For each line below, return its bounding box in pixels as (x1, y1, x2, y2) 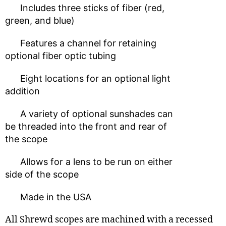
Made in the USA (5, 192, 91, 203)
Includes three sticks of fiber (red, (5, 3, 164, 14)
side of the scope (5, 169, 79, 180)
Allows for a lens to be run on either (5, 156, 173, 167)
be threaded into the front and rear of (5, 121, 167, 132)
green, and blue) (5, 15, 75, 26)
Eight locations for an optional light (5, 73, 171, 84)
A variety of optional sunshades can (5, 108, 173, 120)
